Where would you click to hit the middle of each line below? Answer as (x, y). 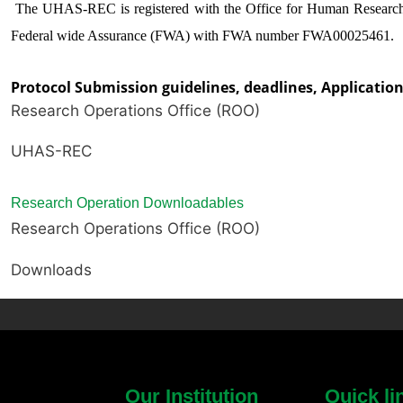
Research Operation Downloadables (127, 203)
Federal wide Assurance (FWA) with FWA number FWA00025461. (202, 35)
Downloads (51, 269)
